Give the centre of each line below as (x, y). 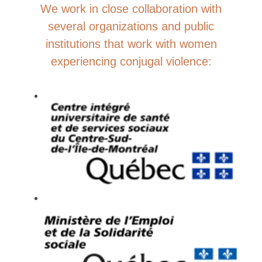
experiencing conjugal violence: (131, 61)
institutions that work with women (131, 44)
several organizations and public (131, 26)
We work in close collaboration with (131, 8)
